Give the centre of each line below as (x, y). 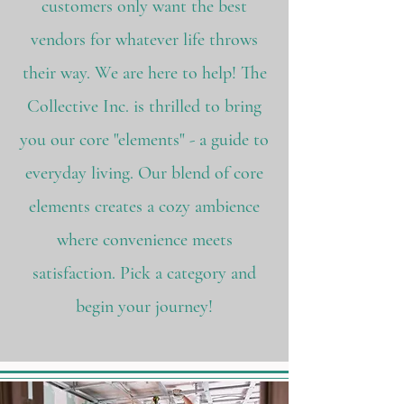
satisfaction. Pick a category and (144, 273)
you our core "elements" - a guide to (144, 140)
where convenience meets (144, 240)
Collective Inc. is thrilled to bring (144, 106)
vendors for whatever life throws (144, 40)
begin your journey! (144, 307)
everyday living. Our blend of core (144, 173)
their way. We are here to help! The (144, 73)
